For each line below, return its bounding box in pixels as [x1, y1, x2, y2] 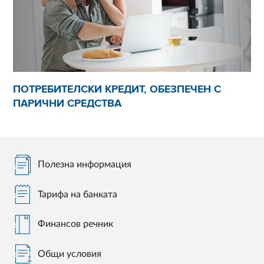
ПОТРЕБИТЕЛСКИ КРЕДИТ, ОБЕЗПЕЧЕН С [13, 82, 222, 95]
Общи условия [38, 249, 102, 259]
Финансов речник [38, 219, 114, 229]
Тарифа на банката [38, 189, 118, 199]
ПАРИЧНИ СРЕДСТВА [13, 97, 122, 110]
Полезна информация [38, 160, 132, 170]
